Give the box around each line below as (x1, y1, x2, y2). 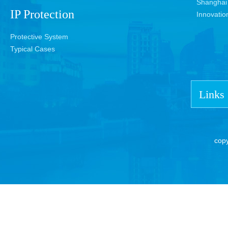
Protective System (10, 33, 68, 41)
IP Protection (10, 8, 74, 21)
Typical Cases (10, 45, 55, 53)
